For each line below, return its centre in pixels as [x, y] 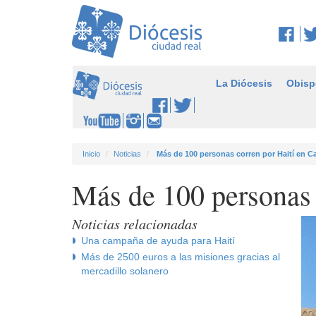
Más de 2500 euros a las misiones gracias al [181, 256]
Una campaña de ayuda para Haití [158, 240]
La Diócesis [244, 83]
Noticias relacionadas [135, 223]
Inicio [91, 153]
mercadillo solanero [125, 271]
